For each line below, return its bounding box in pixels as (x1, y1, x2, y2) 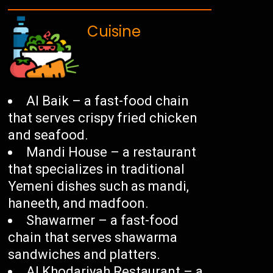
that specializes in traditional (8, 161, 185, 177)
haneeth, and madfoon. (8, 196, 149, 211)
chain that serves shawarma (8, 230, 178, 246)
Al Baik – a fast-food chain (26, 93, 190, 109)
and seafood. (8, 127, 89, 143)
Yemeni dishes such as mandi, (8, 179, 190, 194)
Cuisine (87, 21, 141, 42)
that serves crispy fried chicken (8, 110, 198, 126)
